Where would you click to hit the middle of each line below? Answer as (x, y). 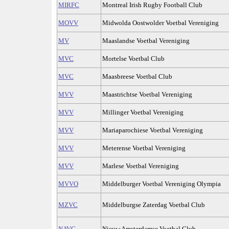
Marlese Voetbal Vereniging (141, 166)
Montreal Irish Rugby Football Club (152, 5)
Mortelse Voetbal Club (133, 59)
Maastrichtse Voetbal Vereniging (147, 95)
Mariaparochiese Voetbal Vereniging (153, 130)
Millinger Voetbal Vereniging (143, 112)
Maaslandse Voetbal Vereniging (146, 41)
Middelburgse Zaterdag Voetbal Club (154, 205)
